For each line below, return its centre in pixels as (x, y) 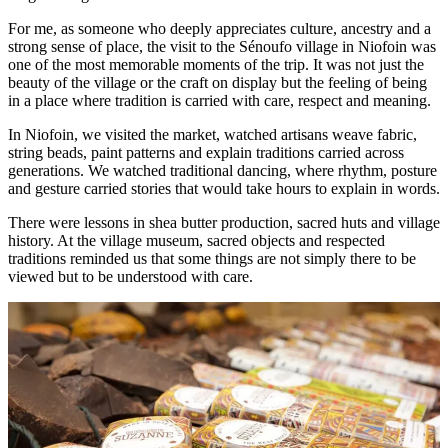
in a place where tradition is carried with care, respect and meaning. (219, 100)
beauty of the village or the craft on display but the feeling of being (217, 82)
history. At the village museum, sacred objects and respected (196, 240)
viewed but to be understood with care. (130, 276)
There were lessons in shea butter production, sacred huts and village (224, 222)
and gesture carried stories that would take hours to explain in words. (224, 188)
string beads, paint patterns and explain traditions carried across (206, 152)
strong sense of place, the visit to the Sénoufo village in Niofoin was (222, 46)
